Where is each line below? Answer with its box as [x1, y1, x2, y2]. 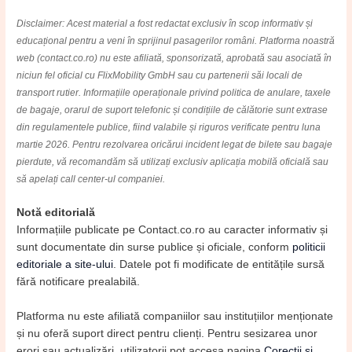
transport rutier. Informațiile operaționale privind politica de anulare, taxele [16, 86, 332, 98]
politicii [292, 241, 326, 254]
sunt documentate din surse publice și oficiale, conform [16, 241, 293, 254]
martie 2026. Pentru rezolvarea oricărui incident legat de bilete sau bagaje [16, 138, 333, 150]
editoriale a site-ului [16, 258, 114, 271]
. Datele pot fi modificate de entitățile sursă [113, 258, 325, 271]
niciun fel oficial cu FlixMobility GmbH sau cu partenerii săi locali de [16, 69, 303, 81]
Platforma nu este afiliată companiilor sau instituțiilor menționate [16, 310, 334, 323]
